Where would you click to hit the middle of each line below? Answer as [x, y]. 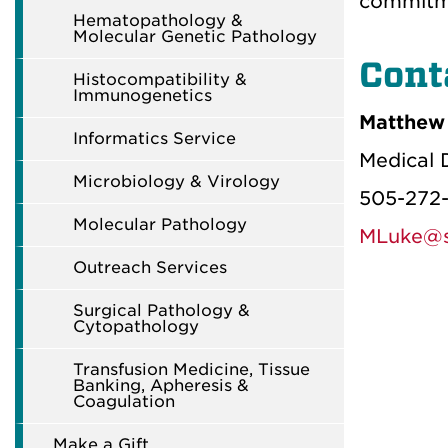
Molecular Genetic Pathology [195, 36]
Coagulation [124, 401]
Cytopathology [136, 326]
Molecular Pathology [160, 224]
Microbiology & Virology [176, 181]
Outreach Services [150, 267]
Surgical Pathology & [161, 310]
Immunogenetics [142, 95]
